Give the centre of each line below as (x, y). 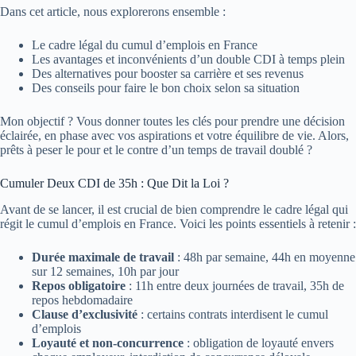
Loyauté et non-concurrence (108, 342)
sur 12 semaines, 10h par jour (105, 271)
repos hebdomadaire (82, 300)
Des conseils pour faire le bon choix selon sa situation (166, 88)
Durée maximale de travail (103, 257)
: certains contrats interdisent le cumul (233, 314)
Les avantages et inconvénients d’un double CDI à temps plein (188, 60)
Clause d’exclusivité (85, 314)
